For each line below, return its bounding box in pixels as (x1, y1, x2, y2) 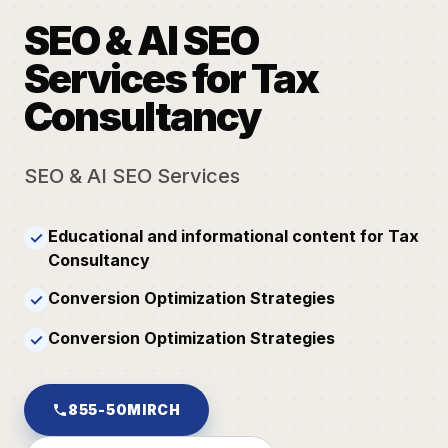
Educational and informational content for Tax (48, 225, 419, 246)
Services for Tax (24, 53, 318, 103)
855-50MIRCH (68, 400, 181, 418)
